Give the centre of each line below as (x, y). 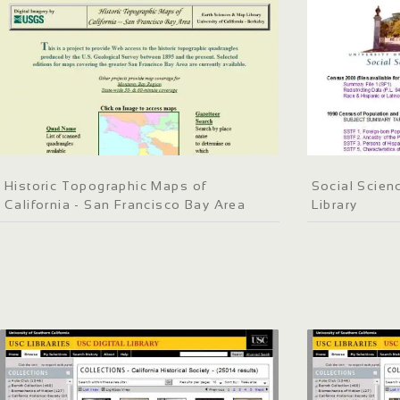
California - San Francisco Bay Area (125, 204)
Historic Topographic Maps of (106, 185)
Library (334, 204)
